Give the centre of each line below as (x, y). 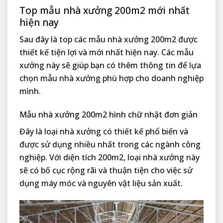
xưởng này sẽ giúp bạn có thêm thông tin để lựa (110, 65)
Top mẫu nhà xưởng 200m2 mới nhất (105, 10)
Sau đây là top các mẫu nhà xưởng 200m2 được (109, 40)
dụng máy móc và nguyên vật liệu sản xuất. (101, 183)
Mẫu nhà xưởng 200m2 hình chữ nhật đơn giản (109, 114)
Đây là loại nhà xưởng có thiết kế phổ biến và (104, 131)
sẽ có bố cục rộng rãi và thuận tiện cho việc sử (106, 170)
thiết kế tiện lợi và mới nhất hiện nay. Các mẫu (107, 53)
